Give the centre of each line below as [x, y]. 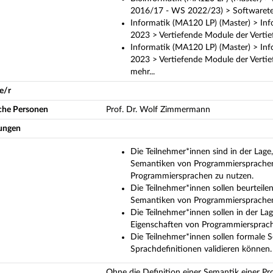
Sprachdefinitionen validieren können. [201, 249]
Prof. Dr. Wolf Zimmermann [158, 109]
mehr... [143, 72]
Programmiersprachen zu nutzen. [192, 176]
